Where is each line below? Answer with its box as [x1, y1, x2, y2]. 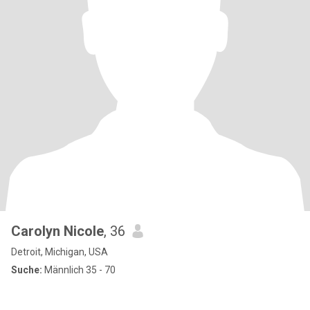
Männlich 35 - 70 [42, 264, 116, 275]
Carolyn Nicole [11, 223, 104, 239]
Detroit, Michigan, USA [11, 246, 108, 257]
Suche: [11, 264, 42, 275]
